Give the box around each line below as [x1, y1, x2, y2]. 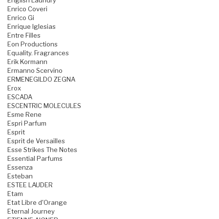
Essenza [7, 163, 33, 172]
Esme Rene [7, 110, 42, 119]
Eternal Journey [7, 207, 55, 216]
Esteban [7, 172, 33, 180]
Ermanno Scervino [7, 66, 63, 75]
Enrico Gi [7, 14, 34, 22]
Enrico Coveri [7, 5, 47, 13]
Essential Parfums [7, 154, 63, 163]
